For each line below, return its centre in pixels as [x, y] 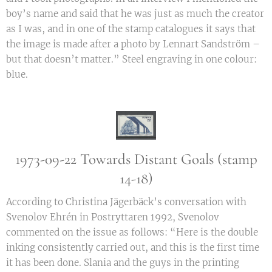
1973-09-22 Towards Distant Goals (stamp [136, 159]
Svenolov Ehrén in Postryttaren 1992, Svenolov [113, 217]
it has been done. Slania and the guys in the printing [123, 263]
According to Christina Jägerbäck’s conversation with [126, 202]
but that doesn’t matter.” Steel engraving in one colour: [131, 59]
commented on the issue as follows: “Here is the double [132, 233]
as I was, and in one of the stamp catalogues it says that [131, 29]
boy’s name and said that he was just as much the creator [135, 13]
